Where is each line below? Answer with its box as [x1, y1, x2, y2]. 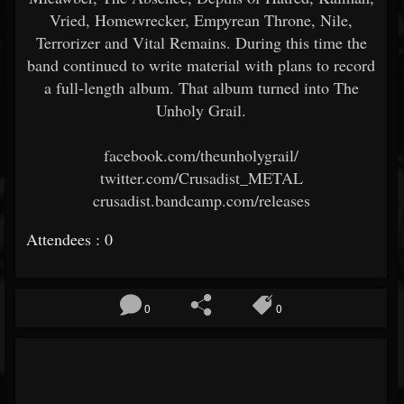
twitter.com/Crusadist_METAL [99, 167, 303, 188]
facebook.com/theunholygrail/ [104, 144, 298, 166]
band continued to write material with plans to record [27, 54, 375, 76]
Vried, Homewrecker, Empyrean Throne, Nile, [50, 9, 353, 31]
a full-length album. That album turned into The [43, 77, 359, 98]
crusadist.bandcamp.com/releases [92, 189, 310, 211]
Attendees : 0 [26, 228, 113, 250]
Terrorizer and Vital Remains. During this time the [35, 32, 367, 53]
